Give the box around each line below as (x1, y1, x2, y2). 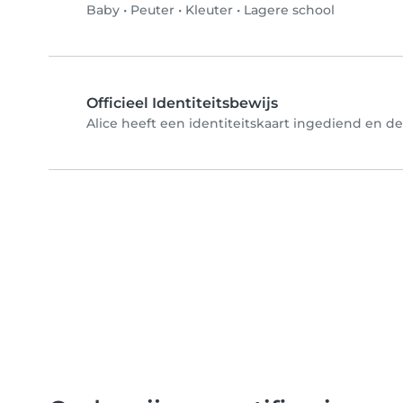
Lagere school (244, 2, 335, 19)
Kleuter (185, 2, 233, 19)
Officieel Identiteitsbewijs (86, 94, 278, 112)
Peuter (130, 2, 175, 19)
